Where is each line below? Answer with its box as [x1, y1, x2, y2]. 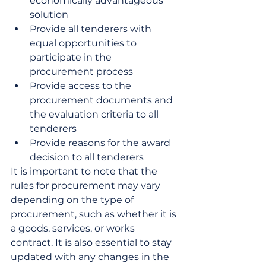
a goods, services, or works [11, 223, 137, 234]
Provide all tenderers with [30, 23, 154, 34]
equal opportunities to [30, 37, 139, 49]
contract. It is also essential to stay [11, 237, 174, 248]
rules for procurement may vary [11, 180, 163, 191]
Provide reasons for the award [30, 137, 173, 148]
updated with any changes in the [11, 251, 172, 262]
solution [30, 9, 68, 20]
